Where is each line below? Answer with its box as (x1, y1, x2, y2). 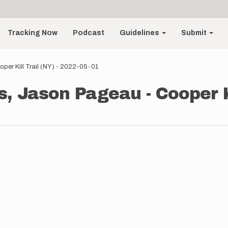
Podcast (73, 29, 105, 37)
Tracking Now (8, 29, 58, 37)
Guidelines (120, 29, 161, 37)
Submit (181, 29, 209, 37)
